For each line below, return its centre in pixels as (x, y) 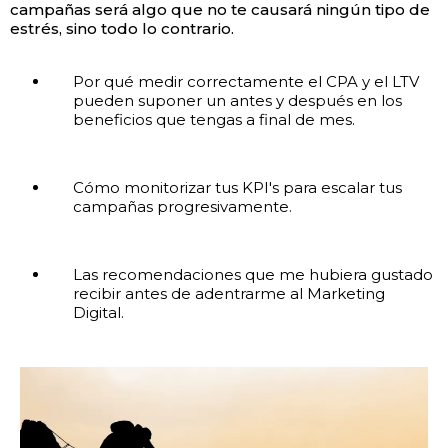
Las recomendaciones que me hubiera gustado (252, 275)
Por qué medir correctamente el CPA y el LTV (245, 82)
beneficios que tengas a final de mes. (213, 120)
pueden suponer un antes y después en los (237, 101)
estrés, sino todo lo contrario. (122, 29)
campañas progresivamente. (182, 207)
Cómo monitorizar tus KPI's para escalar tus (237, 188)
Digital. (98, 313)
